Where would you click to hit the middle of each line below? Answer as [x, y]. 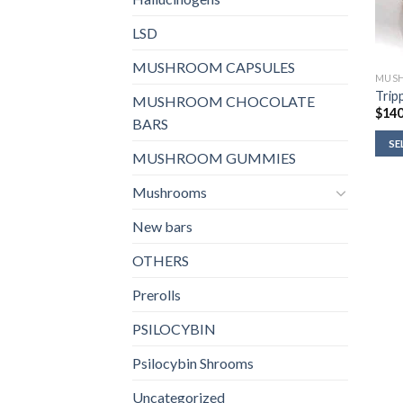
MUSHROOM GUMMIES [214, 158]
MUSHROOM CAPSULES [214, 67]
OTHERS [161, 261]
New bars [162, 227]
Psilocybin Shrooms [193, 363]
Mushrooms [170, 193]
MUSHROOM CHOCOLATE [224, 102]
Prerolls [157, 295]
